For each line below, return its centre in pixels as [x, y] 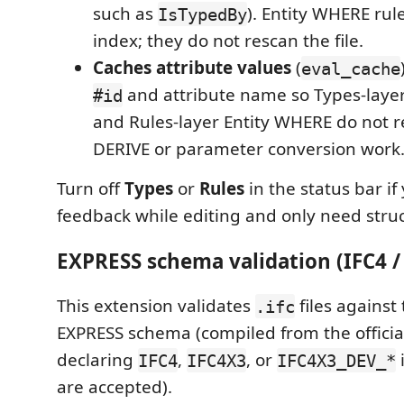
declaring [97, 360]
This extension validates [156, 306]
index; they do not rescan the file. [228, 41]
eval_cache [351, 68]
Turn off [91, 189]
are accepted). [115, 387]
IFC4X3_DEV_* [336, 360]
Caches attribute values [192, 68]
